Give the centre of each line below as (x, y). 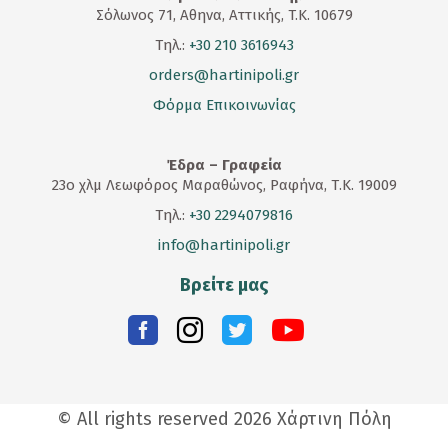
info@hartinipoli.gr (224, 244)
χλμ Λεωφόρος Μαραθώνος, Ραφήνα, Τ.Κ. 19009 (235, 184)
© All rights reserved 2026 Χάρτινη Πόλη (224, 418)
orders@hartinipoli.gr (224, 74)
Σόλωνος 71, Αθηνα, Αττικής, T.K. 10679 (224, 14)
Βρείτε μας (224, 284)
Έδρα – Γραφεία (224, 164)
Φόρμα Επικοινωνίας (224, 104)
